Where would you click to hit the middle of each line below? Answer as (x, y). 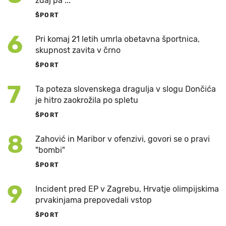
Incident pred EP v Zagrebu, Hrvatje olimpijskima (127, 189)
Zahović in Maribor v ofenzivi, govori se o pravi (123, 139)
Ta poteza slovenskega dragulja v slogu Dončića (126, 89)
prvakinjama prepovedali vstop (94, 200)
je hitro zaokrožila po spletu (87, 100)
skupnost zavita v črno (78, 50)
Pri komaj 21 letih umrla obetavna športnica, (118, 39)
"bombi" (50, 150)
